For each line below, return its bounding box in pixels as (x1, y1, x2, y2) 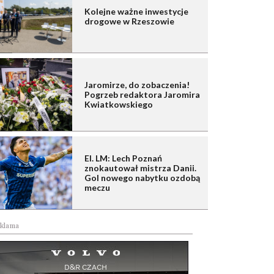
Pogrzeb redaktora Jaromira (84, 89, 200, 100)
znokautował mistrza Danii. (84, 163, 196, 174)
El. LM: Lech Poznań (84, 153, 162, 164)
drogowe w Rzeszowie (84, 16, 174, 27)
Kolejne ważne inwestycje (84, 6, 188, 17)
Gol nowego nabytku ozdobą (84, 172, 200, 183)
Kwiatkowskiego (84, 99, 153, 110)
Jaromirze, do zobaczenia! (84, 80, 190, 91)
